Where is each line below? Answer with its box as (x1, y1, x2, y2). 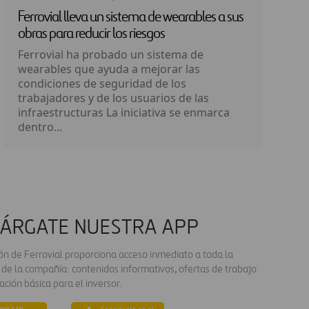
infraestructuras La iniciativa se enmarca (18, 105, 230, 120)
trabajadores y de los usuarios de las (18, 90, 209, 106)
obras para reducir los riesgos (18, 26, 165, 42)
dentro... (18, 119, 62, 134)
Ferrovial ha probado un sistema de (18, 47, 203, 62)
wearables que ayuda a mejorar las (18, 61, 200, 77)
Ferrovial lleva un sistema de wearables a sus (18, 9, 243, 26)
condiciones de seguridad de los (18, 76, 186, 91)
